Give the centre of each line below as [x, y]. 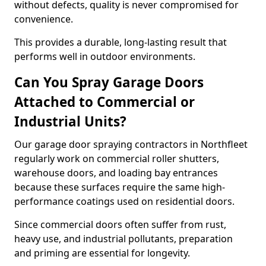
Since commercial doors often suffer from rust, [120, 224]
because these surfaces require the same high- [120, 187]
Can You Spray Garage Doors [109, 82]
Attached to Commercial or [104, 102]
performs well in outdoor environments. [105, 56]
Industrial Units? [70, 121]
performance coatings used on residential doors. [124, 201]
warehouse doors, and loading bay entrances [116, 173]
